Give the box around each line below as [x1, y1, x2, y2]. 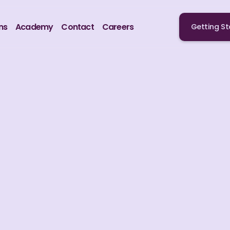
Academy [15, 21, 53, 33]
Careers [102, 21, 134, 33]
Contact [61, 21, 94, 33]
